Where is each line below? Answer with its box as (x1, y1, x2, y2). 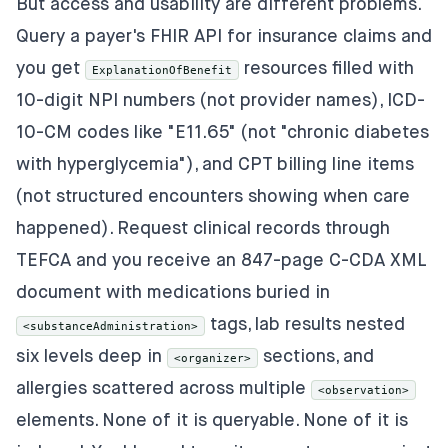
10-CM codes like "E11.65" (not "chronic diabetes (16, 123, 429, 142)
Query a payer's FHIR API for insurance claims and (16, 27, 432, 46)
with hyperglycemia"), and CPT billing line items (16, 155, 414, 174)
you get (16, 59, 85, 78)
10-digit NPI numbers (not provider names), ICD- (16, 91, 425, 110)
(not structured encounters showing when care (16, 187, 410, 206)
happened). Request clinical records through (16, 219, 390, 238)
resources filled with (239, 59, 414, 78)
